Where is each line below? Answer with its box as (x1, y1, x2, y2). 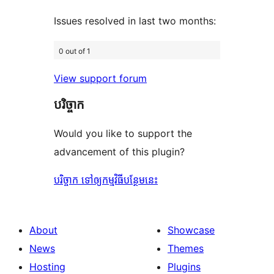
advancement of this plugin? (54, 145, 185, 158)
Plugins (168, 260, 201, 273)
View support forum (54, 72, 147, 84)
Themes (168, 242, 204, 254)
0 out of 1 (59, 46, 91, 56)
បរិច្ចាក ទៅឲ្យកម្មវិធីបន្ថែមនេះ (54, 173, 158, 186)
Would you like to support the (54, 127, 192, 139)
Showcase (168, 223, 215, 236)
